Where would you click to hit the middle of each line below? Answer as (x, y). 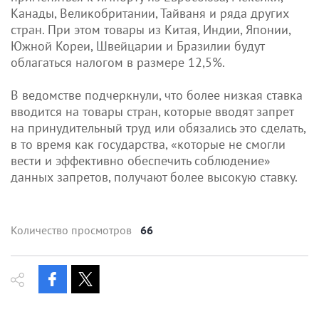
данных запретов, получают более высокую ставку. (154, 177)
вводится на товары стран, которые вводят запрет (152, 111)
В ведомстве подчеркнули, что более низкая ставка (157, 95)
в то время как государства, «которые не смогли (148, 144)
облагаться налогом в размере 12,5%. (118, 62)
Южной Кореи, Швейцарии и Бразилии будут (137, 46)
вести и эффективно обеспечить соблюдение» (141, 160)
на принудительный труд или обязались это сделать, (158, 127)
